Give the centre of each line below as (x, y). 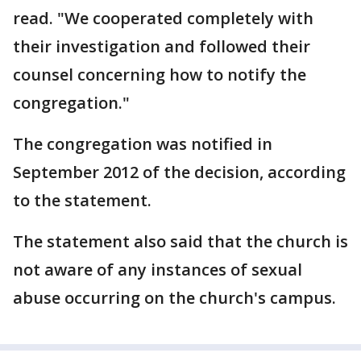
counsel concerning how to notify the (160, 75)
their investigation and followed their (162, 46)
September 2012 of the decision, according (179, 172)
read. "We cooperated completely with (163, 18)
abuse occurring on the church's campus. (174, 298)
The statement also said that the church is (180, 241)
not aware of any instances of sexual (158, 270)
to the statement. (82, 200)
